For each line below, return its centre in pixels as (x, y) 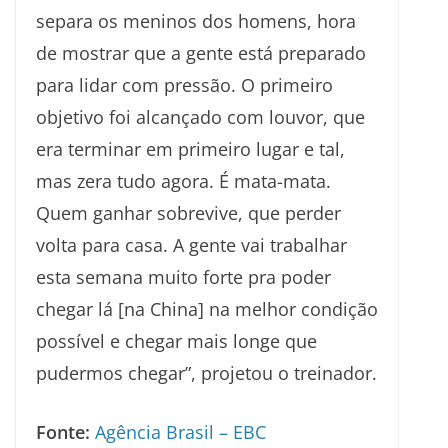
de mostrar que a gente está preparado (201, 53)
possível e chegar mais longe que (176, 341)
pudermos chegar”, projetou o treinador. (206, 373)
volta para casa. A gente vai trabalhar (191, 245)
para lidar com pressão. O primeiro (184, 85)
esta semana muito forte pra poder (183, 277)
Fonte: (63, 432)
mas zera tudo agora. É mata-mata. (183, 181)
